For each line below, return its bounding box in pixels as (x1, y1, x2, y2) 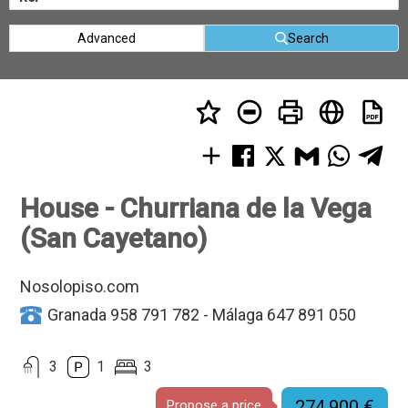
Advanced (77, 31, 136, 46)
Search (287, 31, 329, 46)
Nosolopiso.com (20, 277, 140, 297)
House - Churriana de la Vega (20, 192, 372, 225)
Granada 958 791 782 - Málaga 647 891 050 (47, 305, 357, 325)
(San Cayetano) (20, 222, 208, 255)
